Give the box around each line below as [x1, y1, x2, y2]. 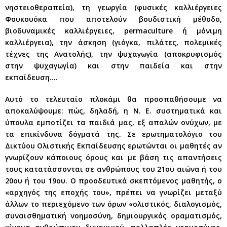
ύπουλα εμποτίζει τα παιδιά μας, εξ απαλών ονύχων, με [5, 117, 222, 127]
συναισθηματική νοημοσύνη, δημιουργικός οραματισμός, [5, 210, 222, 220]
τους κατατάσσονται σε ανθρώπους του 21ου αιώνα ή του [5, 164, 222, 174]
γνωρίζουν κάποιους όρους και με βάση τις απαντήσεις [5, 152, 222, 162]
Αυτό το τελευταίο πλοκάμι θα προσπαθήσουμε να [5, 94, 222, 104]
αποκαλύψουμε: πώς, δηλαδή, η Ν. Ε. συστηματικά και [5, 105, 222, 116]
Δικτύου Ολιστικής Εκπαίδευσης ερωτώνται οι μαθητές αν [5, 140, 222, 150]
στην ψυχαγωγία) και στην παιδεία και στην [5, 60, 222, 70]
